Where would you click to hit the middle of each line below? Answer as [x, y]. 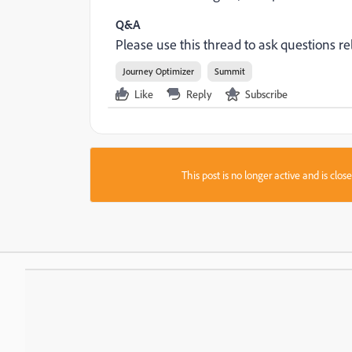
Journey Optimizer [158, 71]
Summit [230, 71]
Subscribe [266, 94]
